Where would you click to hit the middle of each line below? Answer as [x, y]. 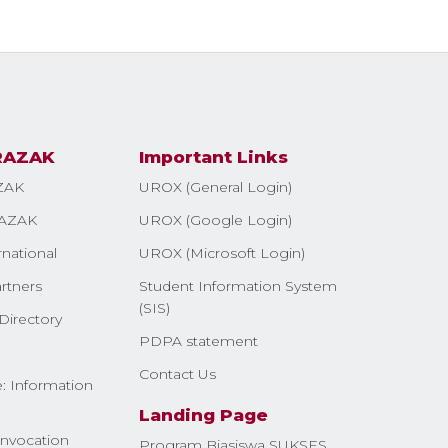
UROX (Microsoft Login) [221, 252]
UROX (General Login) [215, 186]
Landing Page [203, 414]
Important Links [213, 156]
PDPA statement [198, 340]
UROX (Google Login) [215, 219]
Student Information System [237, 285]
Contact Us [177, 373]
